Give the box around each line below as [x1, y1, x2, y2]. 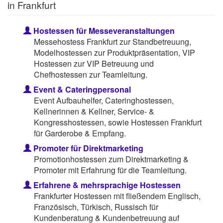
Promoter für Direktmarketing [31, 142, 143, 154]
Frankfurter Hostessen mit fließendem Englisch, [33, 190, 201, 202]
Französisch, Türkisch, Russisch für [33, 201, 158, 213]
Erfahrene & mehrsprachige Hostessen [31, 179, 181, 191]
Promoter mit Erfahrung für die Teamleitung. [33, 164, 187, 176]
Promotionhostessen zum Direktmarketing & [33, 153, 189, 165]
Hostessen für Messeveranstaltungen [31, 24, 175, 36]
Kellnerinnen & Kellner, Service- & [33, 105, 154, 117]
